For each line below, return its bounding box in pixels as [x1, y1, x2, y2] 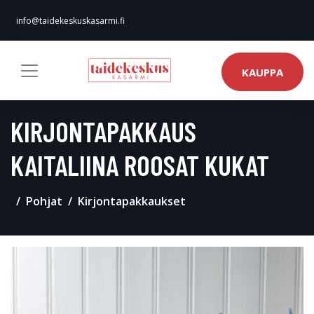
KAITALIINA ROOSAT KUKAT [11, 148, 269, 182]
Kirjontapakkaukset [78, 193, 186, 209]
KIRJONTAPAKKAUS [11, 114, 196, 148]
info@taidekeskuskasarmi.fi [16, 15, 125, 27]
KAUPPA [242, 64, 283, 79]
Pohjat [26, 193, 62, 209]
